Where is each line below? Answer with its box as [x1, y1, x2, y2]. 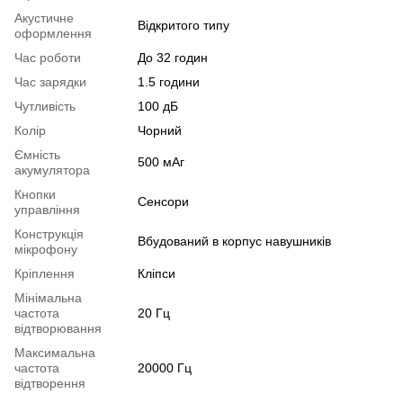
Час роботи [14, 50, 81, 66]
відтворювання [14, 321, 102, 336]
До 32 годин [138, 50, 208, 66]
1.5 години [138, 75, 200, 90]
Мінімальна [14, 291, 82, 306]
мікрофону [14, 242, 77, 257]
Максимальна [14, 345, 95, 361]
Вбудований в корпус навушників [138, 234, 331, 249]
